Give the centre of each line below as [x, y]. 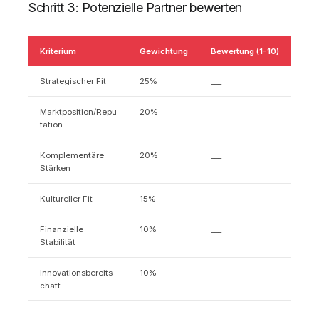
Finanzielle [62, 229]
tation [51, 124]
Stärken [55, 168]
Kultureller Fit [66, 198]
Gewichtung [164, 51]
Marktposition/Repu [78, 111]
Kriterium [58, 51]
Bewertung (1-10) [245, 51]
